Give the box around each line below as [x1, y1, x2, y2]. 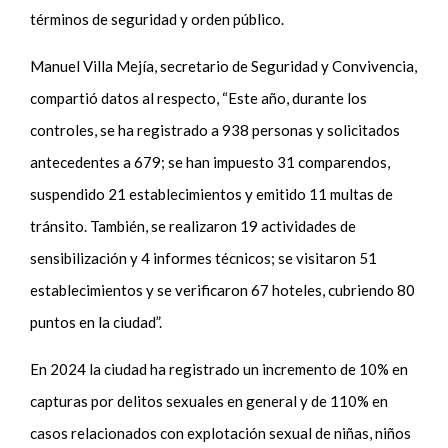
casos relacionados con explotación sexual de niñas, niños [30, 423, 412, 442]
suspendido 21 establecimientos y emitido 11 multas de [30, 184, 394, 203]
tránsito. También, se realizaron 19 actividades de [30, 216, 357, 235]
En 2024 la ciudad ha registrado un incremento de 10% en [30, 359, 409, 378]
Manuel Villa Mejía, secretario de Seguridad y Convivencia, [30, 56, 418, 75]
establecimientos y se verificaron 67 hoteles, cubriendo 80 [30, 280, 416, 299]
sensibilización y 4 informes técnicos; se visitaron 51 [30, 248, 378, 267]
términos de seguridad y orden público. [30, 9, 288, 28]
